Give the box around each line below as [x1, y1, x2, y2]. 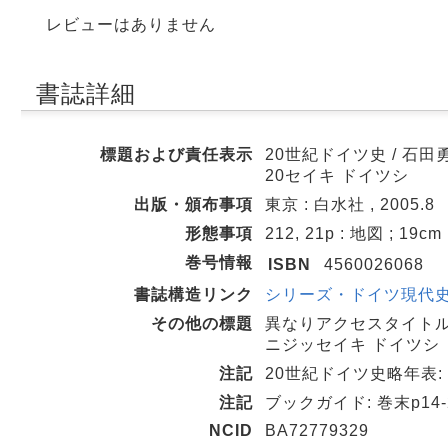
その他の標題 [151, 315, 253, 332]
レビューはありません [46, 16, 216, 33]
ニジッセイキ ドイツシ [265, 336, 440, 353]
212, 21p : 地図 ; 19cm [265, 225, 442, 242]
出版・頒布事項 [134, 196, 253, 213]
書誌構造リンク [134, 286, 253, 303]
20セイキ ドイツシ [265, 167, 409, 184]
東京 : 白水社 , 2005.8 [265, 196, 435, 213]
